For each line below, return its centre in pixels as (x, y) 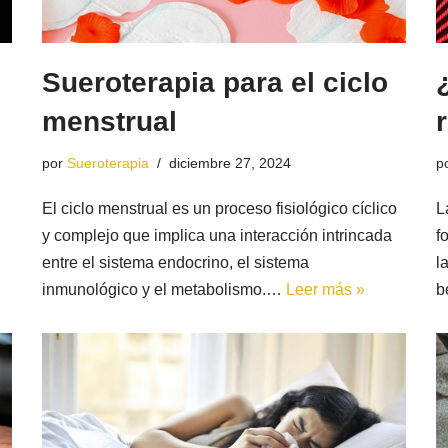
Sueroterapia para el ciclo (215, 83)
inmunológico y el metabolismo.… (164, 290)
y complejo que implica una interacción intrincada (217, 236)
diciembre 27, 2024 (230, 163)
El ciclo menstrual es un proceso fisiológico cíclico (220, 209)
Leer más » (326, 290)
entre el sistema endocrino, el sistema (176, 263)
